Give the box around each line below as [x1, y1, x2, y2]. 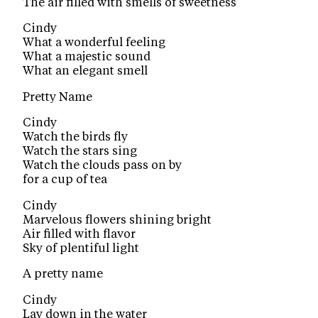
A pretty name [23, 268, 104, 280]
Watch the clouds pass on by [23, 160, 182, 172]
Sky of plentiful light [23, 242, 140, 254]
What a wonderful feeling [23, 37, 166, 49]
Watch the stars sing [23, 146, 138, 158]
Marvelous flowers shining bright [23, 214, 212, 226]
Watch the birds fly [23, 131, 128, 143]
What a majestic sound [23, 51, 151, 63]
